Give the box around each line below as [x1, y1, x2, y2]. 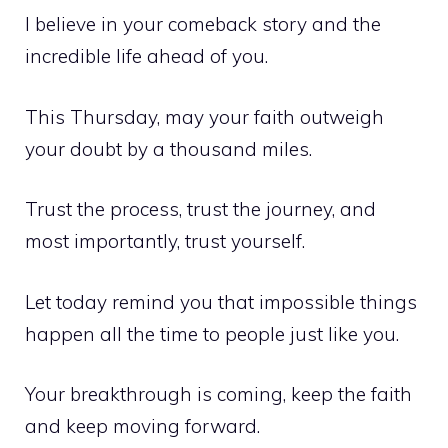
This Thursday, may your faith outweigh [25, 104, 384, 129]
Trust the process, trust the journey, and [25, 197, 376, 222]
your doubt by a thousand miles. [25, 136, 312, 161]
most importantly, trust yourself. [25, 229, 305, 254]
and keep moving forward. [25, 414, 260, 439]
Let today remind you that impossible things [25, 289, 417, 314]
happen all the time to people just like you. [25, 321, 399, 346]
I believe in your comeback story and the [25, 12, 381, 37]
